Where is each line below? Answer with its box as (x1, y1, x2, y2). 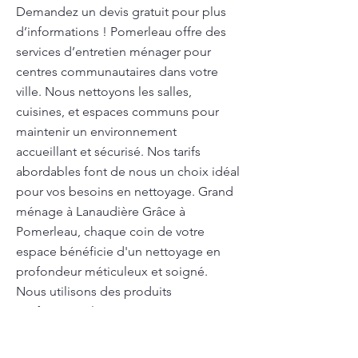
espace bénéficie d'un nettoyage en (16, 244, 221, 259)
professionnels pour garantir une (16, 304, 201, 319)
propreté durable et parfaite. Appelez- (16, 324, 233, 339)
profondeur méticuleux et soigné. (16, 264, 208, 279)
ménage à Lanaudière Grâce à (16, 204, 185, 219)
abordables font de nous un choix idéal (16, 164, 240, 179)
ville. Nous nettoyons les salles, (16, 84, 192, 99)
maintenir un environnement (16, 124, 177, 139)
